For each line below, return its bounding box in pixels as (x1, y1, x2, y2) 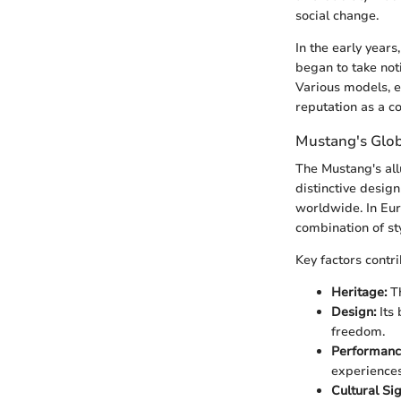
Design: (331, 303, 376, 320)
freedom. (331, 323, 385, 340)
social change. (295, 6, 379, 24)
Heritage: (331, 284, 387, 301)
